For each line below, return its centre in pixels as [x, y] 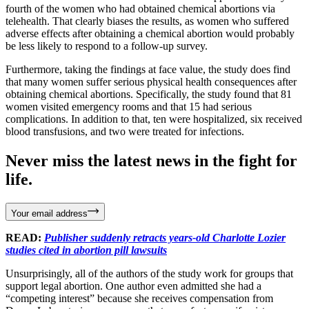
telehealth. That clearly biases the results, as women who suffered [147, 21]
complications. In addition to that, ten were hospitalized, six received [154, 119]
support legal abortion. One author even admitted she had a [133, 286]
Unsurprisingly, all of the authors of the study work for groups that [149, 273]
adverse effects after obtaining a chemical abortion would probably [150, 33]
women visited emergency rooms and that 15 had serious [129, 106]
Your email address [49, 213]
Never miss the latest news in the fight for [151, 160]
